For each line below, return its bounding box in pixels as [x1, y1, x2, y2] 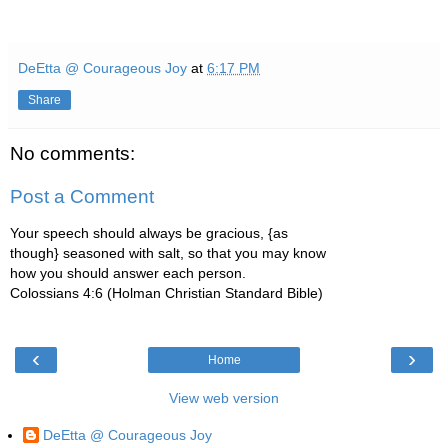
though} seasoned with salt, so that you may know [10, 244, 326, 261]
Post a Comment [10, 186, 154, 208]
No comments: [10, 142, 135, 164]
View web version [169, 390, 279, 406]
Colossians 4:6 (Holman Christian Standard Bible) [10, 284, 323, 301]
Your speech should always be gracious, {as [10, 224, 288, 241]
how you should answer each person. [10, 264, 246, 281]
